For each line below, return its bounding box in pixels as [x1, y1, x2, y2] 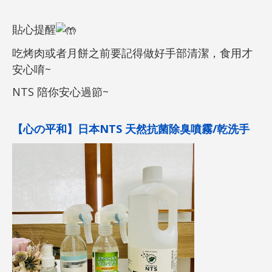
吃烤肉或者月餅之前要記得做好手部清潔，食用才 [12, 45, 253, 60]
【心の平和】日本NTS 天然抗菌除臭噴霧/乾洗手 [12, 121, 250, 136]
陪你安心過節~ [34, 84, 109, 99]
